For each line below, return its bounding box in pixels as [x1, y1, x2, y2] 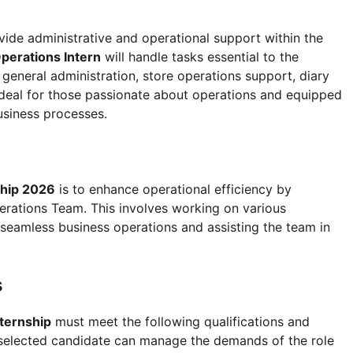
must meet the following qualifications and [51, 313, 310, 329]
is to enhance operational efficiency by [55, 180, 292, 197]
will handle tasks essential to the [101, 48, 299, 65]
